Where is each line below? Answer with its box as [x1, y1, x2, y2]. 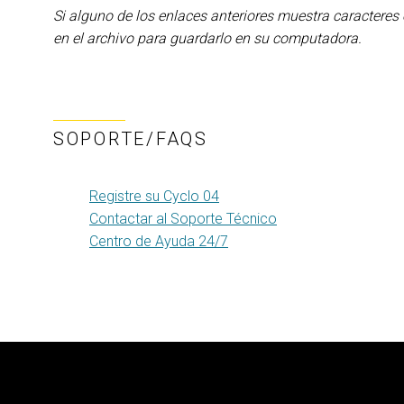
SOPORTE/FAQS [53, 128, 208, 150]
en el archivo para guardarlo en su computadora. [53, 30, 362, 47]
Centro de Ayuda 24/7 [89, 233, 228, 250]
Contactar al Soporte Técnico [89, 210, 277, 227]
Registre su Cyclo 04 [89, 188, 219, 205]
